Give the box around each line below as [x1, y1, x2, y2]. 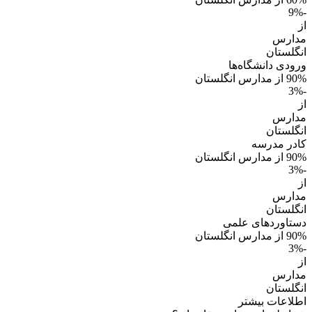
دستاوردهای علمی [223, 217, 306, 229]
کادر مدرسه [251, 138, 306, 150]
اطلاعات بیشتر [238, 295, 306, 308]
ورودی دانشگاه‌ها [228, 59, 306, 72]
